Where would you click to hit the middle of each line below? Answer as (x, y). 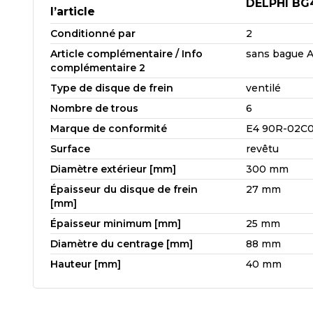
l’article (73, 11)
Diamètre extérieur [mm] (113, 169)
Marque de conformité (109, 128)
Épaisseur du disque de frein (124, 189)
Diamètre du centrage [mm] (122, 243)
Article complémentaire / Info (126, 53)
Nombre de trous (94, 108)
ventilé (263, 88)
